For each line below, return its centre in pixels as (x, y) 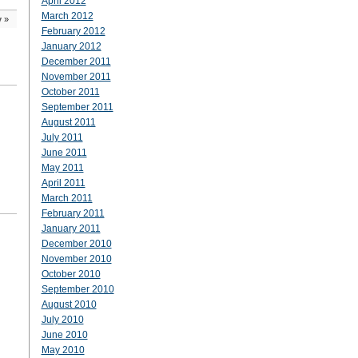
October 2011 (70, 92)
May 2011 (62, 168)
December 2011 (76, 62)
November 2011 (76, 77)
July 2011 (62, 137)
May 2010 (63, 350)
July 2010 (62, 320)
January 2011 (71, 229)
